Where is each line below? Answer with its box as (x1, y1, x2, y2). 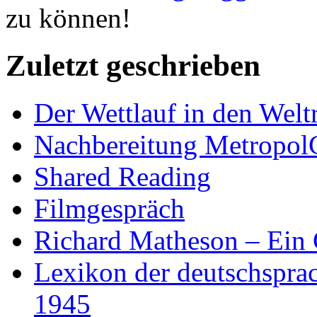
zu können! (6, 2, 131, 33)
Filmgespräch (34, 192, 185, 224)
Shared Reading (34, 161, 211, 192)
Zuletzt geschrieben (6, 48, 260, 82)
